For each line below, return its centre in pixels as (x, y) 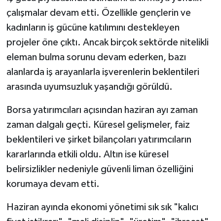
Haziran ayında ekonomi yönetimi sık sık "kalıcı (102, 207)
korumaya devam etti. (53, 184)
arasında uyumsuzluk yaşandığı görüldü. (89, 87)
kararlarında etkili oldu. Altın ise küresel (87, 154)
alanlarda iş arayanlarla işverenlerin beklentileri (103, 72)
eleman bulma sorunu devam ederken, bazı (96, 57)
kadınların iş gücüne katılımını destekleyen (93, 27)
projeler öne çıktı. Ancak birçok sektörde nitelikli (107, 42)
